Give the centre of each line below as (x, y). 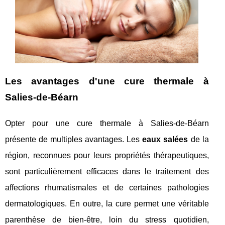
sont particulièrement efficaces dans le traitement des (107, 172)
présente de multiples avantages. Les (74, 140)
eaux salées (165, 140)
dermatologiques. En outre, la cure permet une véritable (107, 204)
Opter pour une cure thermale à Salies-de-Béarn (107, 124)
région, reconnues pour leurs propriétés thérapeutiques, (107, 156)
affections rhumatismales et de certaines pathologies (107, 188)
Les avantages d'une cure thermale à (107, 81)
